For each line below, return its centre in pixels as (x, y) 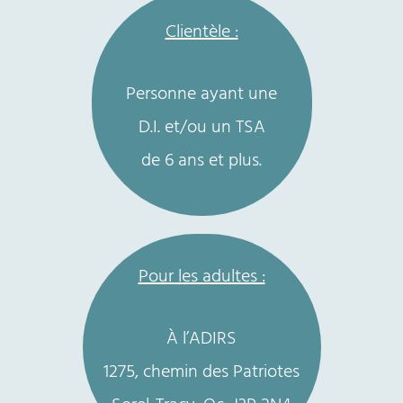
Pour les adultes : (201, 278)
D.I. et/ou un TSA (201, 128)
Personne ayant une (201, 95)
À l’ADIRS (201, 340)
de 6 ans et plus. (201, 161)
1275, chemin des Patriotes (201, 373)
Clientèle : (201, 33)
